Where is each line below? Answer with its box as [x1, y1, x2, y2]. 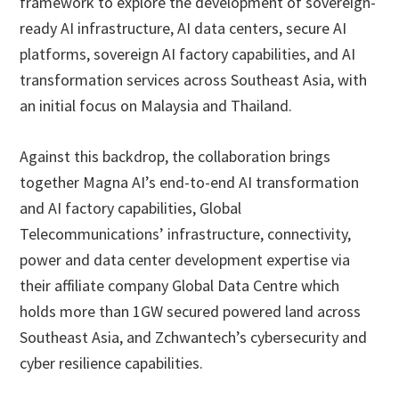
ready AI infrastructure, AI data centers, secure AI [20, 18, 347, 39]
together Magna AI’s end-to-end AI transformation [20, 172, 360, 193]
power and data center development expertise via [20, 249, 351, 271]
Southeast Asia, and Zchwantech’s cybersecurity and [20, 327, 368, 348]
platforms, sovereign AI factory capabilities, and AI [20, 44, 356, 65]
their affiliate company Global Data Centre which [20, 275, 340, 297]
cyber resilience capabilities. [20, 353, 204, 374]
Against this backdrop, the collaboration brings [20, 146, 331, 167]
